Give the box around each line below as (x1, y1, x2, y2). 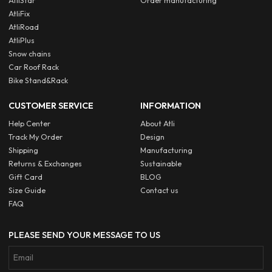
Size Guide (8, 185, 46, 195)
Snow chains (8, 49, 52, 59)
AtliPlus (8, 36, 35, 46)
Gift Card (8, 172, 43, 182)
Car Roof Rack (8, 63, 59, 72)
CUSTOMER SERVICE (8, 100, 94, 112)
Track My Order (8, 132, 63, 141)
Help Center (8, 118, 51, 128)
